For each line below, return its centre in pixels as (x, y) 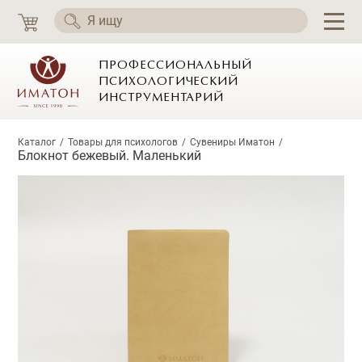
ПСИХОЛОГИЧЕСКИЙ (168, 82)
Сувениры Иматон (233, 142)
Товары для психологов (123, 142)
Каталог (37, 142)
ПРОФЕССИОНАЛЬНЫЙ (175, 65)
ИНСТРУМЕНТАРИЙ (162, 98)
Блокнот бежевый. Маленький (110, 156)
